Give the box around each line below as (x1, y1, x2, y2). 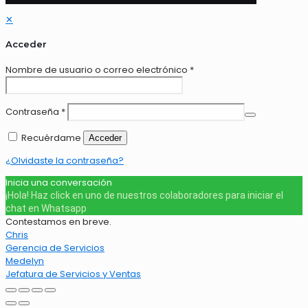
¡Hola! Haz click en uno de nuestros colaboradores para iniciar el (5, 189, 283, 201)
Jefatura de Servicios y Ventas (5, 267, 141, 280)
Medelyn (5, 254, 44, 267)
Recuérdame (21, 131, 81, 144)
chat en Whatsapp (5, 202, 87, 214)
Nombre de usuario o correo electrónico (5, 63, 190, 76)
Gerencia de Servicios (5, 241, 104, 254)
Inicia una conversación (5, 175, 112, 189)
